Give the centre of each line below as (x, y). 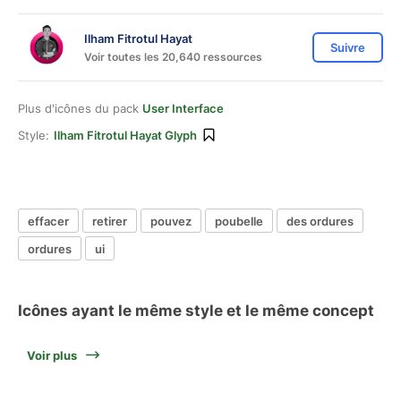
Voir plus (52, 355)
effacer (48, 221)
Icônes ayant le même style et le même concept (196, 311)
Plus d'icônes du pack (80, 108)
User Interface (183, 108)
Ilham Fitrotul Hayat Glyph (125, 135)
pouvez (171, 221)
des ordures (320, 221)
